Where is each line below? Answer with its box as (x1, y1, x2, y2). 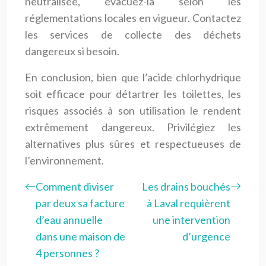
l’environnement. (25, 153, 104, 167)
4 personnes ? (36, 246, 99, 259)
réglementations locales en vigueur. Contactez (25, 11, 241, 24)
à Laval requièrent (147, 196, 230, 210)
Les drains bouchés (142, 179, 230, 193)
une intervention (153, 213, 230, 226)
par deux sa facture (36, 196, 125, 210)
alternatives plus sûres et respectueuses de (25, 137, 241, 150)
